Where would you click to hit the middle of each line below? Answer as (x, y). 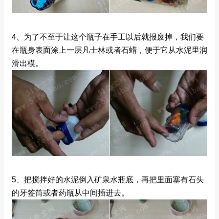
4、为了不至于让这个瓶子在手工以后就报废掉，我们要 (108, 37)
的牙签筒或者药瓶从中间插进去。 (70, 193)
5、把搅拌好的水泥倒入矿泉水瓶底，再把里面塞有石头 (108, 180)
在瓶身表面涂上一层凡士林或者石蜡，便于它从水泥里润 (109, 50)
